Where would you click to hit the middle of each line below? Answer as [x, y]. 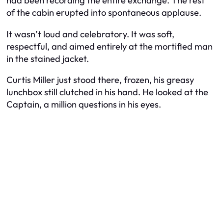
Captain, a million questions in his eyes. [84, 105]
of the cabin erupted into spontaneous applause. [104, 13]
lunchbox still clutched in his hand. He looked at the [107, 92]
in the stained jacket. [48, 58]
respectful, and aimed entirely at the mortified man [110, 46]
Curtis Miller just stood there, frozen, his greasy [100, 80]
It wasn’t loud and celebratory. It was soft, [90, 34]
